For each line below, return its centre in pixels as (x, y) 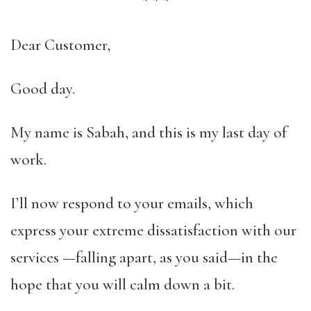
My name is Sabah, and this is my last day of (149, 133)
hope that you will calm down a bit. (123, 285)
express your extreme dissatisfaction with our (153, 230)
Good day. (43, 89)
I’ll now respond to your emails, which (132, 203)
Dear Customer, (60, 45)
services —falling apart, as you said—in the (144, 258)
